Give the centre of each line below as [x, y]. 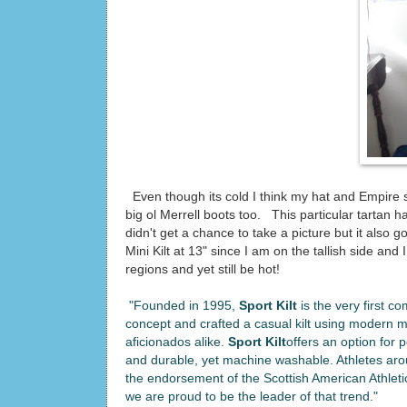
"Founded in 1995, [180, 305]
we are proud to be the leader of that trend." [252, 396]
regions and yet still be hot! [203, 269]
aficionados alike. [175, 342]
